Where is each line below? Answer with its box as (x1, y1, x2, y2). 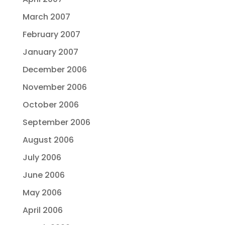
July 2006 (22, 152, 61, 163)
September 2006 (22, 117, 90, 128)
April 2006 (22, 204, 63, 216)
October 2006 (22, 99, 79, 110)
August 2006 (22, 134, 74, 146)
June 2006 (22, 169, 65, 181)
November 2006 (22, 81, 87, 93)
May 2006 (22, 187, 62, 198)
